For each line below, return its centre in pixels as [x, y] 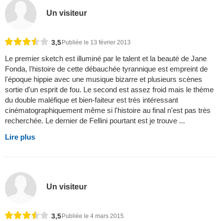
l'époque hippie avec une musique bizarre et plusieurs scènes [104, 79]
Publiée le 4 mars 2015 [93, 216]
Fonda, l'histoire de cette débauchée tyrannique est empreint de [106, 69]
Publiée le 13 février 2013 [96, 42]
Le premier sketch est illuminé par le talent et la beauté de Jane [106, 58]
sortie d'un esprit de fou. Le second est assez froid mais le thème [109, 89]
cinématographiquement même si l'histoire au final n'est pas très [108, 110]
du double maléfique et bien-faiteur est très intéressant [92, 100]
